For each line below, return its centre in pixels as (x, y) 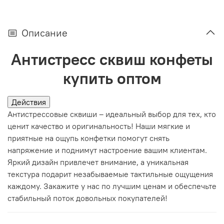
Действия (29, 102)
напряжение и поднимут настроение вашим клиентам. (107, 150)
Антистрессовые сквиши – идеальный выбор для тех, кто (112, 114)
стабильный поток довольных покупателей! (87, 198)
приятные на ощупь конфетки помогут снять (88, 138)
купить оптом (112, 78)
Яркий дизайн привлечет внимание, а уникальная (98, 162)
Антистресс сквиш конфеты (112, 59)
